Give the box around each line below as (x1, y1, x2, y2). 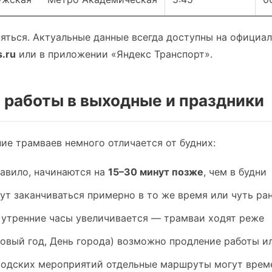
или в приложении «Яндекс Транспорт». (16, 48, 212, 60)
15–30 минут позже (108, 166, 203, 178)
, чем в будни (203, 166, 267, 178)
